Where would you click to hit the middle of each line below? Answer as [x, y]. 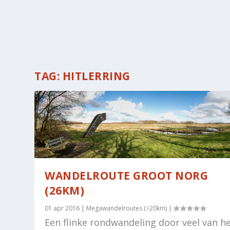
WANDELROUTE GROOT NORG [127, 176]
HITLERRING [96, 76]
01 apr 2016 [62, 208]
